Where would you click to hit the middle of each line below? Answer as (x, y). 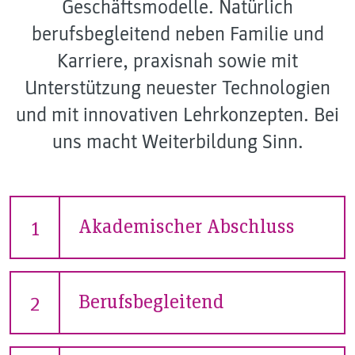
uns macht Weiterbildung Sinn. (177, 141)
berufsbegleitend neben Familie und (177, 34)
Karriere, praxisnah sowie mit (177, 61)
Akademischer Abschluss (186, 225)
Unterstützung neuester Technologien (177, 88)
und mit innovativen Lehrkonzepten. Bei (177, 115)
